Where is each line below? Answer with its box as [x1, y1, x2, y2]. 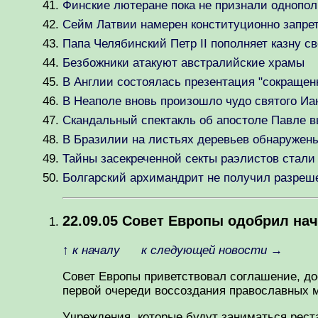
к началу [72, 243, 120, 257]
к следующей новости [141, 243, 270, 257]
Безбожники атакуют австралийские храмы [62, 56, 305, 70]
